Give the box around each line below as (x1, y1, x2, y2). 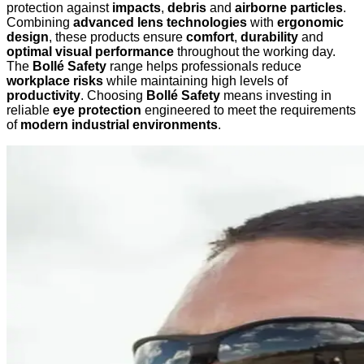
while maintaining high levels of (103, 74, 288, 89)
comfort (186, 30, 234, 45)
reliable (6, 103, 53, 118)
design (6, 30, 49, 45)
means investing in (220, 89, 331, 103)
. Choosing (80, 89, 146, 103)
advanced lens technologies (73, 15, 247, 30)
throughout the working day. (174, 45, 336, 59)
